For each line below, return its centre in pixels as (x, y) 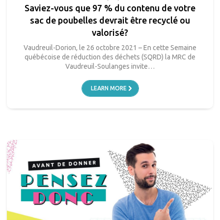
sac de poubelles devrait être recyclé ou (110, 20)
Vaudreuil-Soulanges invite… (110, 66)
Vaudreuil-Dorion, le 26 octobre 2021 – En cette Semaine (110, 47)
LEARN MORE (109, 88)
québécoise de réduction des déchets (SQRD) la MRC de (110, 57)
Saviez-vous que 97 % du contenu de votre (110, 8)
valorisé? (110, 32)
